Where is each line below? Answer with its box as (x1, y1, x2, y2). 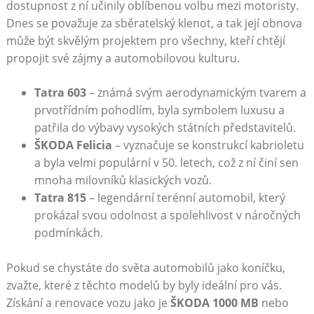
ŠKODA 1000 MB (170, 295, 259, 311)
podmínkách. (34, 225, 103, 241)
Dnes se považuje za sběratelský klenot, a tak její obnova (6, 15, 302, 32)
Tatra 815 (34, 190, 86, 206)
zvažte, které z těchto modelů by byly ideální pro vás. (6, 278, 282, 294)
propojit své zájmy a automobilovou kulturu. (6, 50, 240, 67)
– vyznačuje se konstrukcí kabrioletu (111, 137, 304, 153)
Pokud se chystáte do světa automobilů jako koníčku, (6, 260, 285, 276)
